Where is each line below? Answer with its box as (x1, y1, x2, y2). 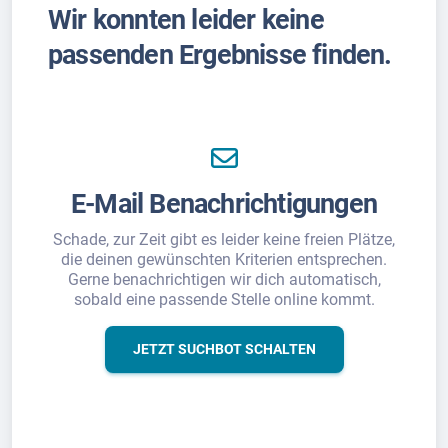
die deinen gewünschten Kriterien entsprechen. (61, 250, 387, 270)
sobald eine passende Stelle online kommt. (73, 290, 375, 310)
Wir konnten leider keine (48, 4, 324, 37)
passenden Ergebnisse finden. (48, 39, 392, 72)
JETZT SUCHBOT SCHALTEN (132, 341, 316, 358)
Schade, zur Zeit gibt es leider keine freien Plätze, (53, 230, 395, 250)
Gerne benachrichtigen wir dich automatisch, (67, 270, 381, 290)
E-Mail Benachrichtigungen (71, 188, 377, 221)
